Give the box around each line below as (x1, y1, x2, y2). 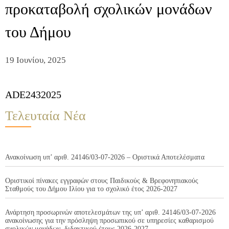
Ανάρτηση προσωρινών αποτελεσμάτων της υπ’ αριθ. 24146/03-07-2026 (5, 209, 216, 217)
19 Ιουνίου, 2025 (5, 55, 66, 65)
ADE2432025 (5, 89, 61, 101)
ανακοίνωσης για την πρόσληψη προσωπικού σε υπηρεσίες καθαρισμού (5, 217, 214, 225)
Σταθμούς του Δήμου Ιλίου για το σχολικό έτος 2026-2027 (5, 185, 177, 193)
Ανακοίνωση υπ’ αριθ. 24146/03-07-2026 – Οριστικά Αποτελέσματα (5, 153, 204, 162)
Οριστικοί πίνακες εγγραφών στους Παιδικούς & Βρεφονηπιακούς (5, 177, 198, 185)
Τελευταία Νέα (5, 108, 86, 124)
